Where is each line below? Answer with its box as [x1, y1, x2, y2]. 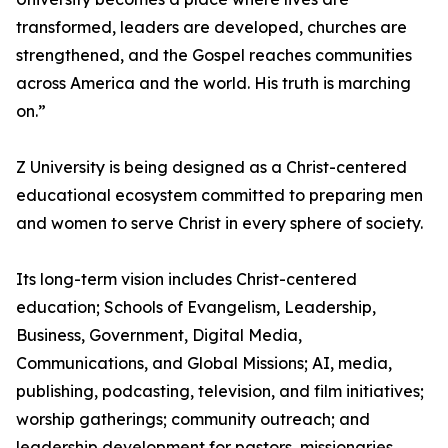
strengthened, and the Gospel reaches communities [16, 45, 412, 66]
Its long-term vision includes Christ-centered [16, 269, 357, 290]
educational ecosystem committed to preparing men [16, 185, 423, 206]
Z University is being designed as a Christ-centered [16, 157, 407, 178]
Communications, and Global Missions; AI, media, [16, 353, 392, 374]
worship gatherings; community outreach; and [16, 409, 370, 430]
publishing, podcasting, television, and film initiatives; [16, 381, 424, 402]
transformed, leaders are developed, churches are [16, 17, 407, 38]
